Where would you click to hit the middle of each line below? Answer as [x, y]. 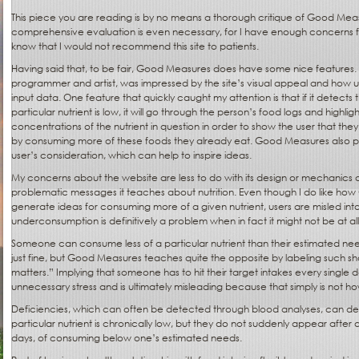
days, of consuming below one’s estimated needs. [127, 337]
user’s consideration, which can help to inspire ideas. [131, 155]
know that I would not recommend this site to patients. [135, 46]
